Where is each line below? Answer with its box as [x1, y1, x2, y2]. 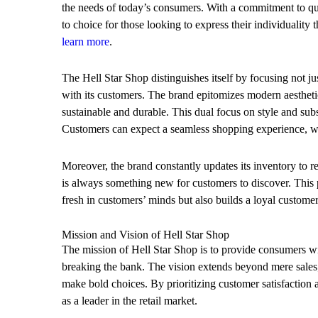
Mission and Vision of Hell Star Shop [62, 228, 229, 241]
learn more [62, 35, 109, 48]
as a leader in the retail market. [62, 294, 197, 307]
